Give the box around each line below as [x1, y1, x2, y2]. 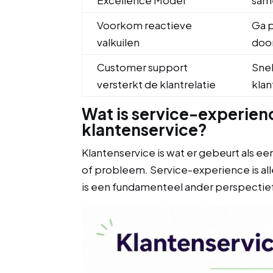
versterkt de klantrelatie [97, 77, 216, 91]
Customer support [97, 60, 188, 74]
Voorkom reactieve [97, 18, 193, 32]
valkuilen [97, 35, 140, 49]
